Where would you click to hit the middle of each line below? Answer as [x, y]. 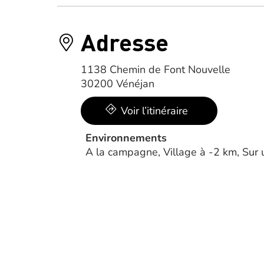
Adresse [125, 42]
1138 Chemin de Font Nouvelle [156, 70]
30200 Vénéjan [118, 84]
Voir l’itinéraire [154, 111]
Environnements [126, 138]
